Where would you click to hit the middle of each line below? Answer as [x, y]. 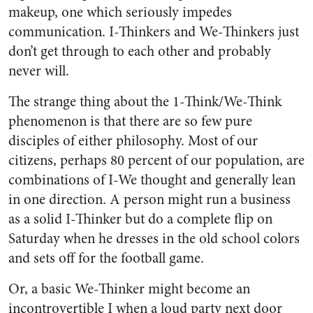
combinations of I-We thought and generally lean [152, 180]
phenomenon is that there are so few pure [130, 121]
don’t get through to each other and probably [140, 51]
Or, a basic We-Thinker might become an [129, 289]
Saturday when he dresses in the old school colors [154, 239]
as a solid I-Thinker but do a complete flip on [140, 219]
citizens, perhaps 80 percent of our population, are [156, 160]
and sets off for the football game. [106, 258]
